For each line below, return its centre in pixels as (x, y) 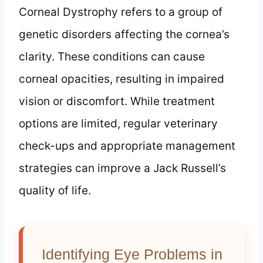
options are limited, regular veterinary (118, 123)
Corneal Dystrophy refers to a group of (121, 12)
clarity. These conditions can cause (112, 56)
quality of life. (55, 190)
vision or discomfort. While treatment (117, 101)
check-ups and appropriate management (127, 146)
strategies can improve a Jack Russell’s (122, 168)
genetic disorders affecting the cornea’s (124, 34)
